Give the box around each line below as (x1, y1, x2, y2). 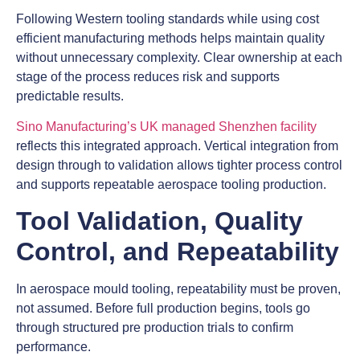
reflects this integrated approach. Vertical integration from (16, 138, 338, 153)
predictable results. (16, 88, 124, 103)
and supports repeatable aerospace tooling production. (16, 177, 326, 191)
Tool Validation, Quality (16, 207, 303, 236)
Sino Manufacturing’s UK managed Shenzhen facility (16, 119, 317, 133)
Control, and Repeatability (16, 237, 339, 267)
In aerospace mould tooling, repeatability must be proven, (16, 282, 341, 297)
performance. (16, 340, 91, 354)
